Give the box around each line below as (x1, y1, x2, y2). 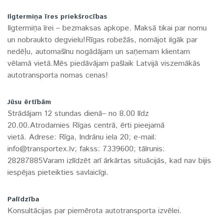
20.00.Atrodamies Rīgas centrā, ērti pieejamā (7, 120, 165, 132)
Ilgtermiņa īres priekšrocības (7, 12, 107, 22)
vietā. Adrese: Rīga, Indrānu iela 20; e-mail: (7, 132, 157, 143)
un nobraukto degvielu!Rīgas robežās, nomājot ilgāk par (7, 34, 197, 46)
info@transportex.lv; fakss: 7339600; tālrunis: (7, 143, 165, 155)
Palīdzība (7, 194, 39, 205)
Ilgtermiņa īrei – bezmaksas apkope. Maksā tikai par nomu (7, 23, 207, 34)
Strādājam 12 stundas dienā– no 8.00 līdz (7, 108, 149, 120)
